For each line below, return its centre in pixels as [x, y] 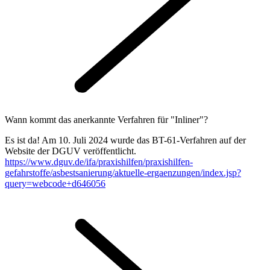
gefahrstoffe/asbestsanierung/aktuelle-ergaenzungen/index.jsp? [123, 172]
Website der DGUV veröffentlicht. [71, 151]
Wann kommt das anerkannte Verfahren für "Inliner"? [106, 119]
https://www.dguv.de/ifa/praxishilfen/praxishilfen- [99, 162]
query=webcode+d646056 [55, 183]
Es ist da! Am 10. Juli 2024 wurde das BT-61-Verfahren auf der [125, 140]
